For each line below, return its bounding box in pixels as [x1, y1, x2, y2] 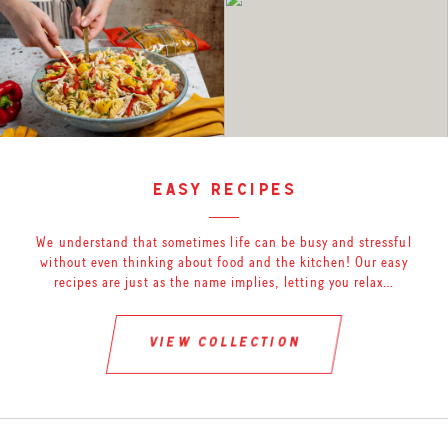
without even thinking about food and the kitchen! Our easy [40, 253, 408, 272]
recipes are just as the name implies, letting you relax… [53, 273, 395, 292]
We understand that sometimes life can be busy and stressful [36, 233, 412, 252]
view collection [146, 336, 302, 352]
